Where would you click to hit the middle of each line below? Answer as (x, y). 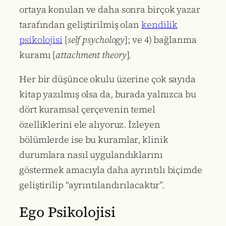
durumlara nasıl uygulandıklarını (91, 154)
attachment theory (91, 54)
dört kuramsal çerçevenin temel (87, 109)
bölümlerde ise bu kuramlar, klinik (94, 139)
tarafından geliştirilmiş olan (80, 24)
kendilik (160, 24)
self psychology (96, 39)
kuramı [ (38, 54)
